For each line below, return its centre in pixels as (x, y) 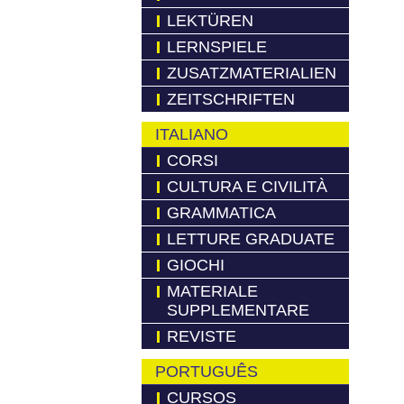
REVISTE (202, 336)
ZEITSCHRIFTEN (231, 99)
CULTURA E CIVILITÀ (247, 187)
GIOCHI (196, 265)
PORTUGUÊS (207, 372)
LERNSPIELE (217, 47)
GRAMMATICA (221, 213)
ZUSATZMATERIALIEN (252, 73)
